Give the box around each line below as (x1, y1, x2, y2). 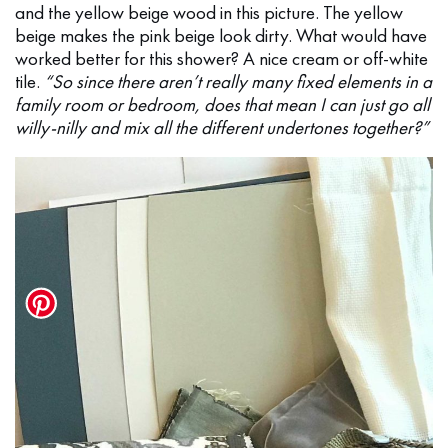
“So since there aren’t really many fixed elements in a (44, 68, 432, 94)
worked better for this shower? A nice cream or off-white (15, 45, 428, 71)
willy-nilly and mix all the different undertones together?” (15, 114, 429, 140)
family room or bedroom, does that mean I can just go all (15, 91, 430, 117)
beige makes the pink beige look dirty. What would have (15, 22, 427, 48)
